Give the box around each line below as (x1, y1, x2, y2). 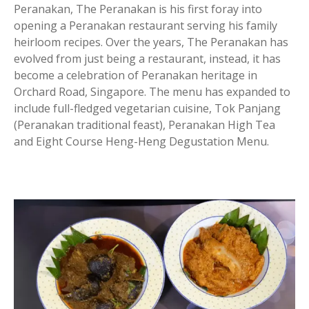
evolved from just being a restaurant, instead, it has (14, 51, 281, 67)
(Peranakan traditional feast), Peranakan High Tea (14, 117, 275, 133)
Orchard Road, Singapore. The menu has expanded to (14, 84, 290, 100)
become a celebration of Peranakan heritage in (14, 68, 257, 83)
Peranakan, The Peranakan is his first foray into (14, 1, 262, 17)
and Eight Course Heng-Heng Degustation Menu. (14, 134, 269, 150)
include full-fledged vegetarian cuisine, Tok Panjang (14, 101, 281, 117)
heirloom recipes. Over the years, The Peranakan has (14, 34, 288, 50)
